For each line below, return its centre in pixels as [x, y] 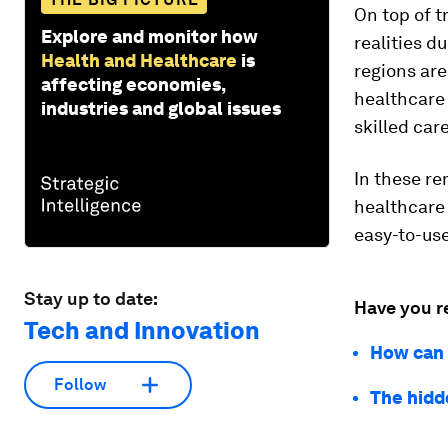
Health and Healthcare [139, 60]
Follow [80, 385]
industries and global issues [161, 108]
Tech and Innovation [142, 330]
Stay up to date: [91, 298]
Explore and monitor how [149, 36]
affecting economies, [133, 84]
